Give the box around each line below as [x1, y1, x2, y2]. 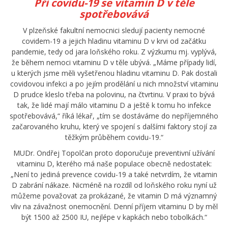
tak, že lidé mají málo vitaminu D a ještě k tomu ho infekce [17, 100, 211, 110]
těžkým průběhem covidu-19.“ [65, 132, 163, 142]
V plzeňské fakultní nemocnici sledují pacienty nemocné [23, 25, 205, 36]
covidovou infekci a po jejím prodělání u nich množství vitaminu [10, 79, 218, 89]
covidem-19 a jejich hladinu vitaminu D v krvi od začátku [22, 36, 206, 46]
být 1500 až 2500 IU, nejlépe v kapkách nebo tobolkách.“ [21, 212, 207, 222]
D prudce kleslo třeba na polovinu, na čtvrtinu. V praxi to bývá [13, 90, 215, 100]
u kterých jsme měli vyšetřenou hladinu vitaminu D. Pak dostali [11, 68, 217, 78]
